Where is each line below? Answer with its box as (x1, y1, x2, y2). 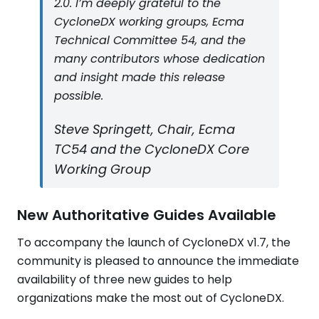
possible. (54, 88, 103, 104)
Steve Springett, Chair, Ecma (54, 120, 235, 138)
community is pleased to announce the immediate (17, 253, 299, 269)
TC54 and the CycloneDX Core (54, 140, 249, 158)
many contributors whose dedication (54, 51, 265, 67)
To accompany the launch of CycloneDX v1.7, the (17, 234, 291, 251)
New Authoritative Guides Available (17, 205, 276, 225)
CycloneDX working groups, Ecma (54, 14, 244, 30)
